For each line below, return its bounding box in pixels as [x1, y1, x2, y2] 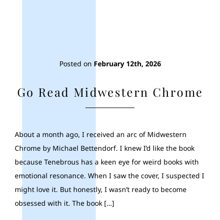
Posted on [59, 58, 94, 68]
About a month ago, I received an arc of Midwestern [15, 129, 187, 139]
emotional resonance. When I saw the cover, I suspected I [15, 170, 204, 180]
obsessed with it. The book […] [15, 198, 114, 208]
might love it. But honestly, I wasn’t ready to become [15, 184, 187, 194]
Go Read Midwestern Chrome [17, 83, 203, 100]
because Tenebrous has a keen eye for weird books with [15, 157, 199, 166]
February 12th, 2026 [93, 58, 161, 68]
